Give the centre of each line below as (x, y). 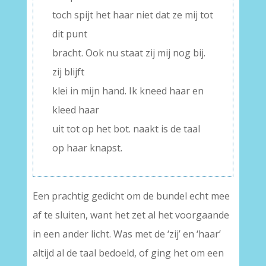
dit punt (69, 34)
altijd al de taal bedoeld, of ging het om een (128, 253)
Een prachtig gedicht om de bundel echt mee (131, 196)
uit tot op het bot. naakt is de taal (126, 129)
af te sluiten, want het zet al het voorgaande (131, 215)
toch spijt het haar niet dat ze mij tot (132, 15)
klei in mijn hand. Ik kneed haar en (128, 91)
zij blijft (68, 72)
